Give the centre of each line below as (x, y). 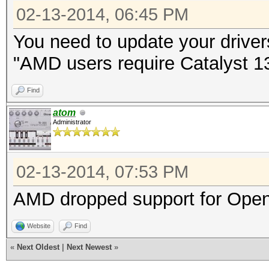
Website (39, 226)
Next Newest (89, 247)
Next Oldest (38, 247)
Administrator (72, 122)
